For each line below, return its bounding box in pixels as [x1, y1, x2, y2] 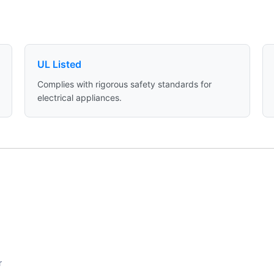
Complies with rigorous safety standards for [37, 78, 212, 89]
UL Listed [37, 57, 81, 70]
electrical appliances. [37, 92, 122, 103]
